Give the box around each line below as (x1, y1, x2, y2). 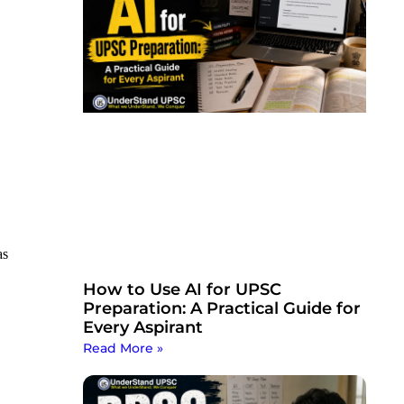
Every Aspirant (82, 317, 203, 338)
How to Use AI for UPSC (82, 280, 281, 300)
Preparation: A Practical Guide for (82, 298, 361, 319)
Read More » (82, 340, 163, 357)
